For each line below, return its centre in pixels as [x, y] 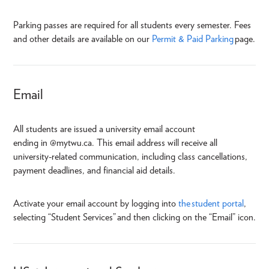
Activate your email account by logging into [96, 203]
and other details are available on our [83, 39]
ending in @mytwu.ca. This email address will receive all [115, 142]
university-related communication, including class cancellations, [130, 156]
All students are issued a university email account [104, 128]
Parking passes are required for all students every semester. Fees [132, 25]
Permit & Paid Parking [193, 39]
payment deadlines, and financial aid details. [95, 170]
